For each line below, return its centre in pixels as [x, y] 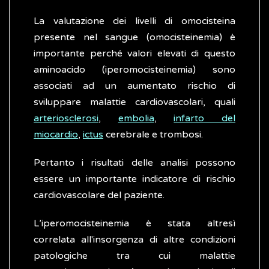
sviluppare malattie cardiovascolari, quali [134, 102]
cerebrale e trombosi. [153, 135]
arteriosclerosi [66, 119]
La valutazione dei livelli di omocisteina [134, 21]
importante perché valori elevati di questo [134, 54]
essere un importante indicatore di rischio [134, 179]
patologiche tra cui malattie [134, 256]
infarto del [205, 119]
